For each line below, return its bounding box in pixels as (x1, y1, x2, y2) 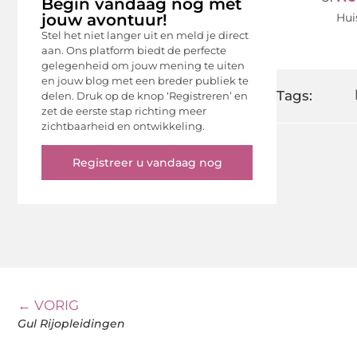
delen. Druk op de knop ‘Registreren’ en (41, 88, 248, 102)
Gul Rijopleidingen (18, 316, 125, 331)
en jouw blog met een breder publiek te (41, 73, 249, 87)
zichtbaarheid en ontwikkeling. (41, 119, 205, 132)
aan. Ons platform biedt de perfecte (41, 43, 226, 57)
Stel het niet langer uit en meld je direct (41, 28, 249, 41)
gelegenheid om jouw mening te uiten (41, 58, 245, 72)
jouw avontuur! (41, 10, 167, 29)
